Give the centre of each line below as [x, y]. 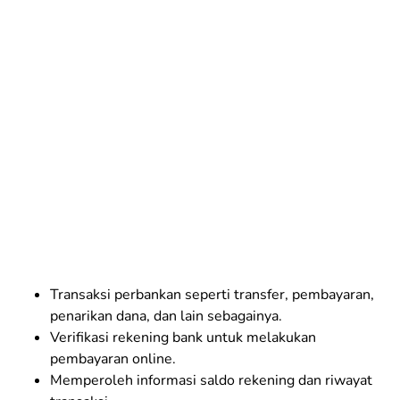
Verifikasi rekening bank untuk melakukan [183, 337]
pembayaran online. [113, 358]
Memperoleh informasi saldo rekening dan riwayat [211, 380]
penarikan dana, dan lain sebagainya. [166, 316]
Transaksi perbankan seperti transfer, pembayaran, [212, 294]
